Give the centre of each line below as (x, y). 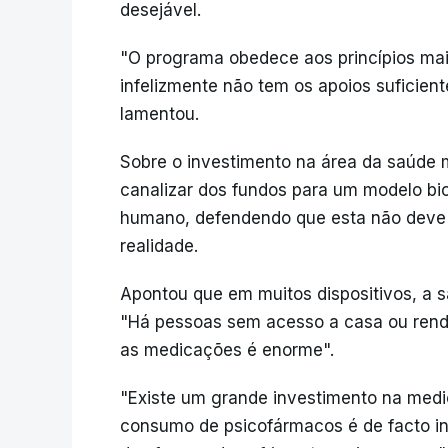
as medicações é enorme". (227, 350)
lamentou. (159, 114)
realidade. (159, 246)
